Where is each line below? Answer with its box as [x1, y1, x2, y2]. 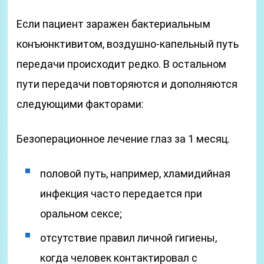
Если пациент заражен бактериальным [16, 18, 211, 30]
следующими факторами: [16, 98, 144, 110]
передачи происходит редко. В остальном [16, 58, 227, 70]
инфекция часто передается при [40, 187, 203, 200]
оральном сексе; [40, 207, 123, 220]
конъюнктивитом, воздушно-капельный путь [16, 38, 239, 50]
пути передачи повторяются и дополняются [16, 78, 238, 90]
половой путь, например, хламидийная [40, 167, 231, 180]
